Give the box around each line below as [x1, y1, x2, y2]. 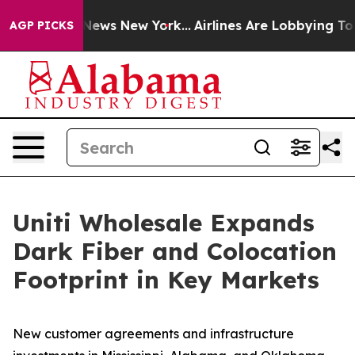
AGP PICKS [10, 18, 74, 32]
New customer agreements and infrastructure [13, 326, 294, 342]
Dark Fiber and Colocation [13, 236, 337, 266]
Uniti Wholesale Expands [13, 208, 315, 238]
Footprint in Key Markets [13, 265, 319, 295]
